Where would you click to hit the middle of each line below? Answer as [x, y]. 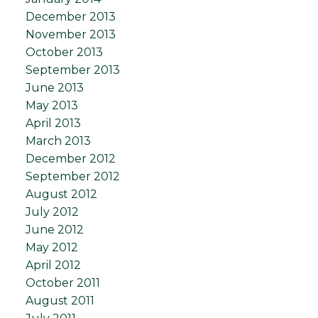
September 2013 [72, 70]
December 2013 [70, 16]
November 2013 [70, 34]
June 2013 [54, 87]
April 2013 [53, 123]
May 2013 [51, 105]
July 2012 [52, 212]
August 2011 [60, 300]
